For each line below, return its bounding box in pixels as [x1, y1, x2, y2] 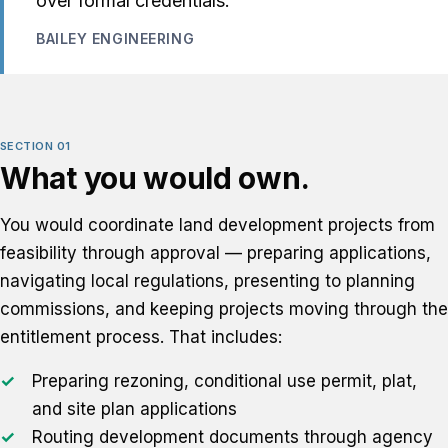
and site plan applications [32, 399, 237, 419]
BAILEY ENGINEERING [36, 30, 195, 47]
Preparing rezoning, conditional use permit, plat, [32, 371, 417, 391]
